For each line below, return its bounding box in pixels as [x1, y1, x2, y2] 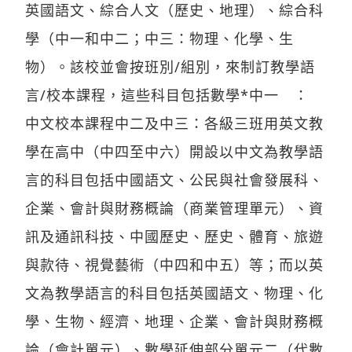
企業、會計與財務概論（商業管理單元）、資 [25, 198, 324, 218]
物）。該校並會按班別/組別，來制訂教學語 [25, 57, 315, 76]
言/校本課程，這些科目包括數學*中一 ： [25, 85, 324, 104]
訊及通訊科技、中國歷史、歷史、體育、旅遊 [25, 226, 324, 246]
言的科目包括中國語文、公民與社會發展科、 [25, 170, 324, 189]
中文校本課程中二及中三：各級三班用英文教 [25, 113, 324, 133]
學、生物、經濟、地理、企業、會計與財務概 [25, 311, 324, 331]
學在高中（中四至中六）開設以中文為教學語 [25, 141, 324, 161]
